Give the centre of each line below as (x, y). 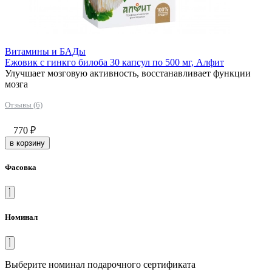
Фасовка (21, 168)
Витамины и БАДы (45, 51)
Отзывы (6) (24, 104)
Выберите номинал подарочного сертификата (100, 264)
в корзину (27, 143)
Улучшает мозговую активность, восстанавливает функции (128, 73)
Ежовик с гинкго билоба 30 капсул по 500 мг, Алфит (114, 62)
